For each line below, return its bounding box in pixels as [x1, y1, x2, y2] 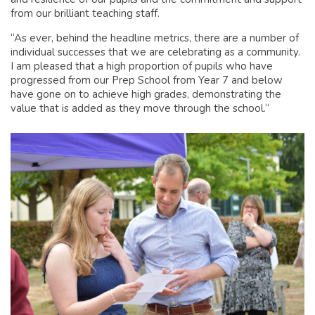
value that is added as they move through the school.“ [11, 101, 269, 116]
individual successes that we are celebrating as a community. [11, 45, 300, 60]
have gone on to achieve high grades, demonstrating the [11, 87, 281, 102]
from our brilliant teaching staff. [11, 6, 160, 21]
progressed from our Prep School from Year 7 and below [11, 73, 283, 88]
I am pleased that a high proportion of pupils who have [11, 59, 273, 74]
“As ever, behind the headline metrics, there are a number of [11, 31, 299, 46]
